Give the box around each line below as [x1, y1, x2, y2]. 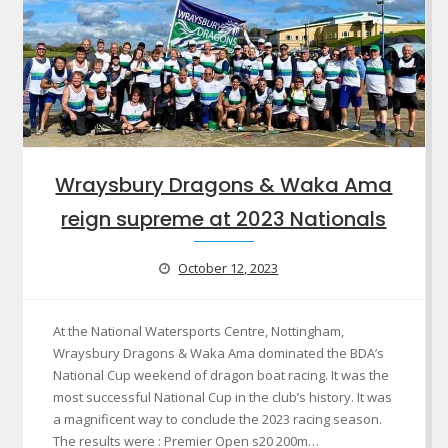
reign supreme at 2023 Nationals [61, 205, 387, 234]
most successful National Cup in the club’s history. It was [52, 388, 392, 407]
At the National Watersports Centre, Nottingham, [52, 322, 344, 341]
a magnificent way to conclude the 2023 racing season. [52, 410, 382, 429]
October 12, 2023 [178, 259, 279, 278]
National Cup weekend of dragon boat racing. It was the [52, 366, 389, 385]
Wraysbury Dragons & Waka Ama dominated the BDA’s [52, 344, 384, 363]
